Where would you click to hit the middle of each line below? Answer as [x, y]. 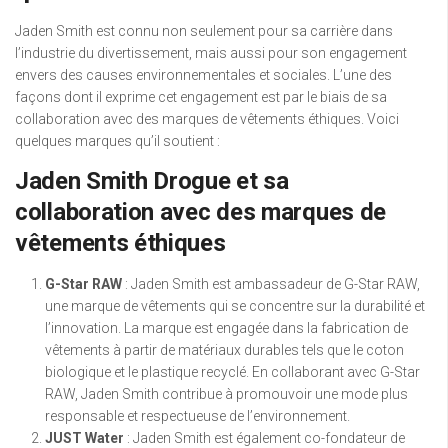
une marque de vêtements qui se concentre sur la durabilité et [235, 306]
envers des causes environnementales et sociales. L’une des [203, 75]
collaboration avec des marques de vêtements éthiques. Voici [207, 119]
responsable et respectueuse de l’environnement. [197, 416]
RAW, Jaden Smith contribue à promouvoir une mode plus [226, 394]
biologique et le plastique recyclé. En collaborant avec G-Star [232, 372]
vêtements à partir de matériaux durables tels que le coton [224, 350]
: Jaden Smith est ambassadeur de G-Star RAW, [271, 284]
